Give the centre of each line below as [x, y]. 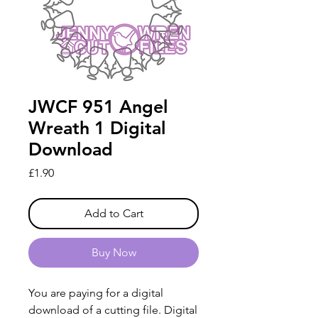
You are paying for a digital [96, 293]
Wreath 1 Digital [97, 128]
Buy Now [114, 253]
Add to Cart [114, 214]
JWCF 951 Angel [98, 107]
